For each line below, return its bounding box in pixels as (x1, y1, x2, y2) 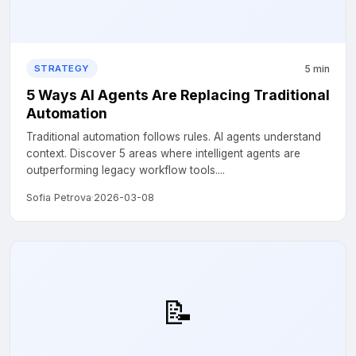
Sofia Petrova (26, 192, 91, 203)
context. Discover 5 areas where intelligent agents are (26, 147, 300, 160)
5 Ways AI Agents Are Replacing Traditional (26, 87, 330, 103)
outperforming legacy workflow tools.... (26, 164, 225, 176)
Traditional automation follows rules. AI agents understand (26, 130, 321, 143)
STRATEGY (34, 63, 90, 74)
